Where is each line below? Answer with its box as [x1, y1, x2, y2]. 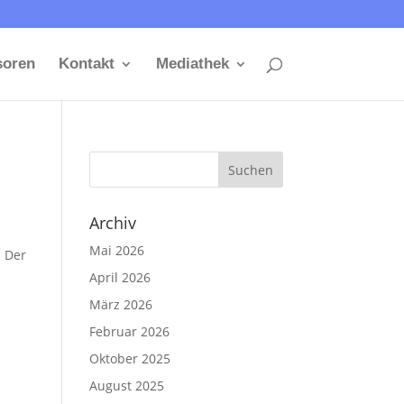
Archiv [88, 212, 136, 234]
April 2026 [88, 269, 151, 286]
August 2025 [88, 377, 164, 394]
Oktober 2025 [88, 350, 170, 367]
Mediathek [155, 55, 229, 72]
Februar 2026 [88, 323, 170, 340]
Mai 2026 [88, 242, 144, 259]
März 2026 [88, 296, 152, 313]
